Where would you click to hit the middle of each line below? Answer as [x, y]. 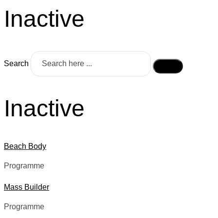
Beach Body [25, 146]
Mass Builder [27, 187]
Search [16, 64]
